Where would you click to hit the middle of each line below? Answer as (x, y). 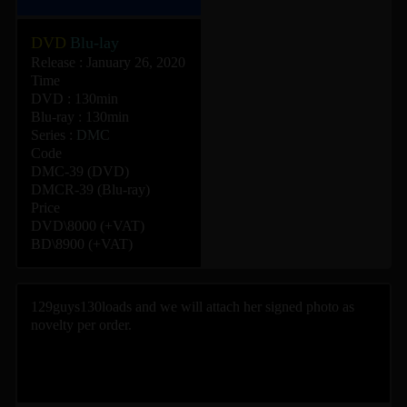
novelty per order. (81, 325)
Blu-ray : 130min (80, 117)
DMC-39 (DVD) (80, 171)
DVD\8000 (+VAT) (88, 226)
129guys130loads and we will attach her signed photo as (193, 307)
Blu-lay (94, 43)
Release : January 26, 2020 (108, 62)
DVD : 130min (74, 99)
